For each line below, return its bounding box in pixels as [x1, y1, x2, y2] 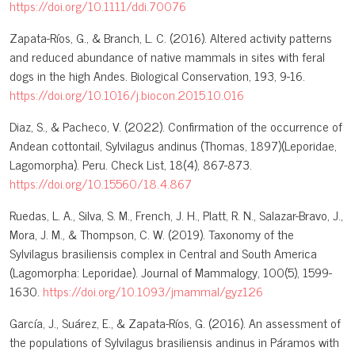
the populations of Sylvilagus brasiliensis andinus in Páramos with [10, 331, 339, 353]
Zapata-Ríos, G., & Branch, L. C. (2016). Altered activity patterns [10, 27, 332, 48]
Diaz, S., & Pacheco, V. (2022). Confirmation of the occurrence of [10, 116, 342, 137]
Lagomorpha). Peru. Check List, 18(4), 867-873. [10, 154, 252, 175]
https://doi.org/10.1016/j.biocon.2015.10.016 [10, 84, 244, 105]
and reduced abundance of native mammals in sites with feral [10, 46, 325, 67]
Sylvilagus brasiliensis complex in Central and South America [10, 242, 317, 264]
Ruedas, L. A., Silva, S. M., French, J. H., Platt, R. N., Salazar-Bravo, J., [10, 204, 343, 226]
